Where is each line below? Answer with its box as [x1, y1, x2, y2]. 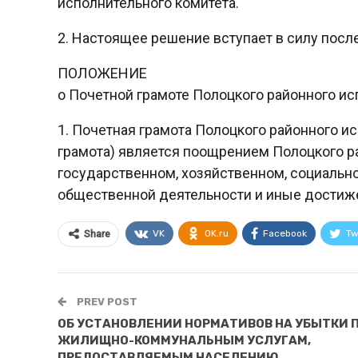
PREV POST [74, 295, 137, 308]
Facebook [263, 227, 307, 239]
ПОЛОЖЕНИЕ [58, 64, 147, 82]
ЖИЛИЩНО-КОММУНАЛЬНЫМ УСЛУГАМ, [58, 332, 311, 348]
